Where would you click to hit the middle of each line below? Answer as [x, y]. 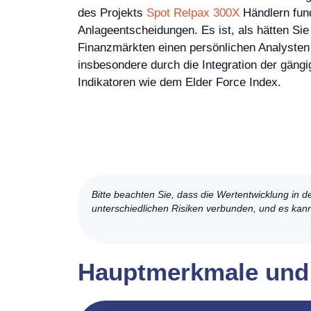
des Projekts [112, 12]
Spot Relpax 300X [193, 12]
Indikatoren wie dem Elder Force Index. [179, 82]
